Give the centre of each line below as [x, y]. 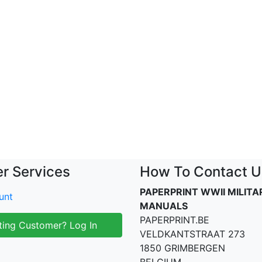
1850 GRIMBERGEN [182, 248]
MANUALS [164, 206]
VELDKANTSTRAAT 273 [192, 234]
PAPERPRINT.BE [175, 220]
